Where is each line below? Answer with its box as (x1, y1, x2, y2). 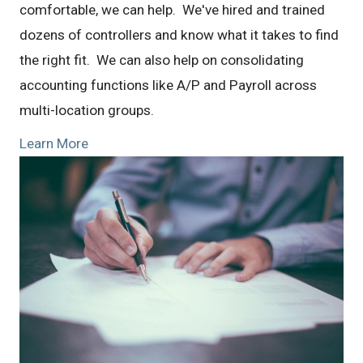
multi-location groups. (19, 102, 154, 118)
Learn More (19, 135, 88, 152)
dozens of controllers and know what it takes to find (19, 27, 339, 43)
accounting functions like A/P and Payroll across (19, 77, 317, 93)
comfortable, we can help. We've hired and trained (19, 2, 325, 18)
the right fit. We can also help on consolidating (19, 52, 304, 68)
